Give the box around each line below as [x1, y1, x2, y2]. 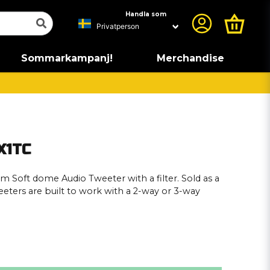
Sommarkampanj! [20, 52, 113, 64]
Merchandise [156, 52, 224, 64]
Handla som [125, 10, 166, 18]
